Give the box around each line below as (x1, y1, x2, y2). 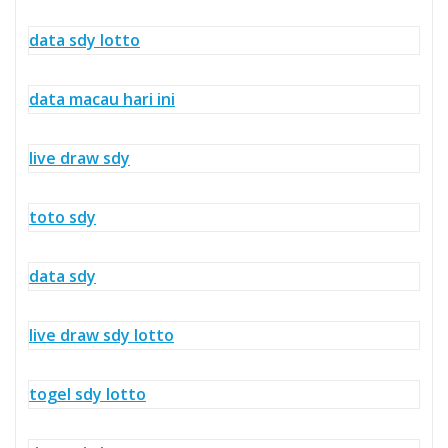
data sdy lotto (29, 28, 140, 51)
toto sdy (29, 205, 96, 228)
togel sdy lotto (29, 382, 146, 405)
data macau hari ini (29, 87, 175, 110)
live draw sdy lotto (29, 323, 174, 346)
